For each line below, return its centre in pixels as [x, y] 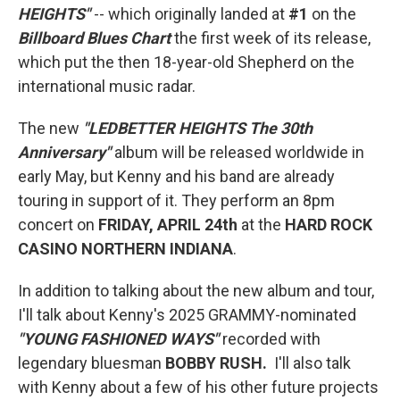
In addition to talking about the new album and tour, [196, 291]
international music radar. [107, 86]
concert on [58, 225]
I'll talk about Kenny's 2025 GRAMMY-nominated [187, 315]
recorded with [270, 339]
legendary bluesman [92, 363]
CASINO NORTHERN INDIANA [125, 249]
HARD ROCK [329, 225]
